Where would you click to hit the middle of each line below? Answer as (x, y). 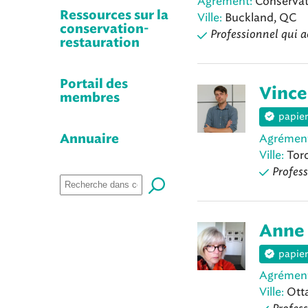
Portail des (94, 85)
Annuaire (89, 140)
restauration (100, 43)
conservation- (104, 30)
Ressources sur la (114, 16)
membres (90, 98)
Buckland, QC (259, 18)
